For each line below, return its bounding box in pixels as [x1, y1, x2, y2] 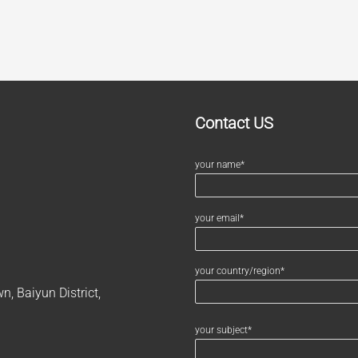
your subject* [195, 324, 252, 336]
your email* [195, 212, 244, 224]
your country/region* [195, 265, 284, 277]
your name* [195, 159, 245, 171]
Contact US [195, 113, 273, 133]
